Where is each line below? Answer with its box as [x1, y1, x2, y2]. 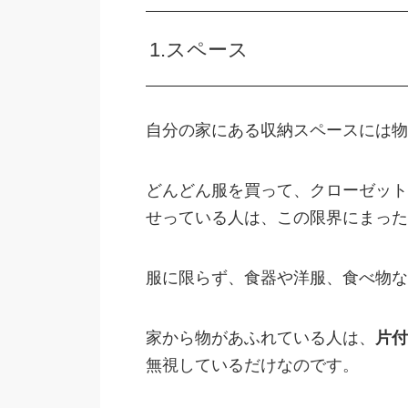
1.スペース [148, 38, 249, 62]
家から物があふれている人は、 [145, 329, 375, 348]
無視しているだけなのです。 [145, 356, 359, 375]
